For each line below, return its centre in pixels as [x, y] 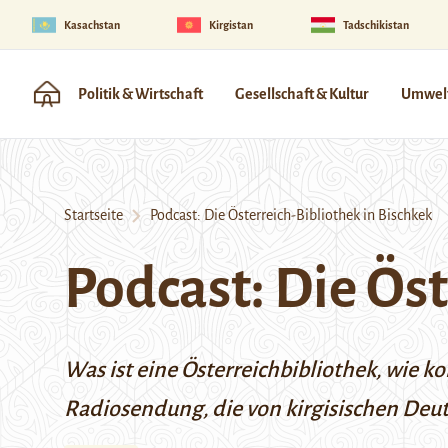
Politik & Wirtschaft [140, 94]
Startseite [93, 215]
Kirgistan [231, 24]
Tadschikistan [375, 24]
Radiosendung [133, 409]
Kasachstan [92, 24]
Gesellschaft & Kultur [302, 94]
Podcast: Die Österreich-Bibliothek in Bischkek [286, 215]
